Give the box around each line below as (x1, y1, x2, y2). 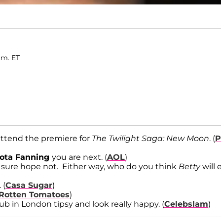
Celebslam (164, 199, 208, 209)
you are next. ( (52, 152, 107, 162)
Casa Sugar (5, 181, 52, 190)
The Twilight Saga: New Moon (92, 134, 209, 144)
